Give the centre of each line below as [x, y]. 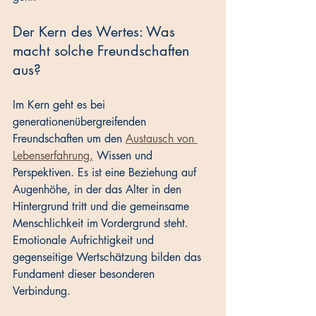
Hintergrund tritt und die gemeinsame [103, 207]
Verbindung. [43, 291]
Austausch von [162, 139]
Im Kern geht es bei [61, 105]
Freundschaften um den [69, 139]
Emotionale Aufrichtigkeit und [85, 241]
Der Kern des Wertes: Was [96, 32]
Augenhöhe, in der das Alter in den [99, 190]
